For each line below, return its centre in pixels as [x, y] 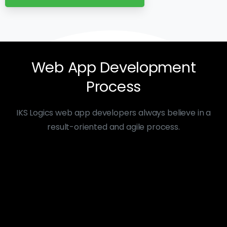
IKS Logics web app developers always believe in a [113, 112]
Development [148, 67]
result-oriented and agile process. [113, 127]
